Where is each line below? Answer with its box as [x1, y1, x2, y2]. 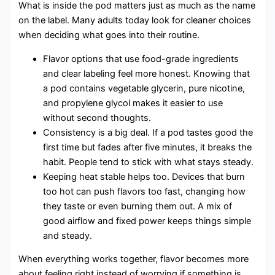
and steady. [43, 230, 93, 241]
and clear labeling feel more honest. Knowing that [43, 68, 250, 79]
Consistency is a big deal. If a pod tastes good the [43, 126, 254, 138]
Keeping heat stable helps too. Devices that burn [43, 171, 246, 182]
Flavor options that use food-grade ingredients [43, 53, 239, 64]
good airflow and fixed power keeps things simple [43, 215, 252, 227]
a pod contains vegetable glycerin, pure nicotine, [43, 82, 246, 94]
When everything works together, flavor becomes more [18, 254, 249, 265]
